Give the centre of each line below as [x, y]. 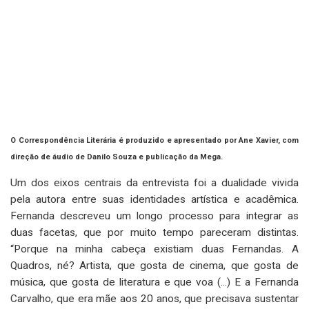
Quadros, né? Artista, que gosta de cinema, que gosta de [154, 265]
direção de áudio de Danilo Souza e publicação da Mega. [117, 157]
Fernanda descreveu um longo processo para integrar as [154, 216]
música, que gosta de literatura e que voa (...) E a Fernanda [154, 282]
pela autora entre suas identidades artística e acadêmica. [154, 199]
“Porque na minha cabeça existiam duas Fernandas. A [154, 249]
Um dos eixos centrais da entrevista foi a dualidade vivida [154, 182]
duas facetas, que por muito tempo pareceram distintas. [154, 232]
